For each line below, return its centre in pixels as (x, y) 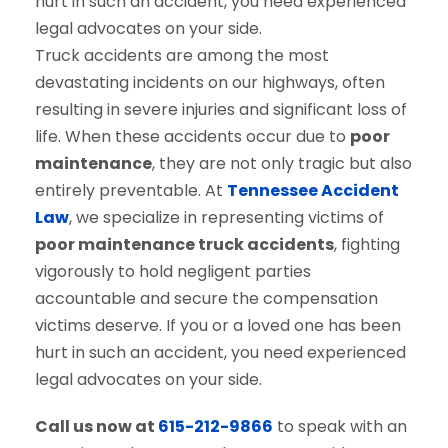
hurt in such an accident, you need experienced (220, 352)
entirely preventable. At (131, 190)
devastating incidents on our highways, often (210, 82)
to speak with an (340, 426)
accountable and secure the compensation (206, 298)
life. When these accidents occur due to (192, 136)
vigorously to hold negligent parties (173, 271)
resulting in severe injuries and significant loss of (221, 109)
